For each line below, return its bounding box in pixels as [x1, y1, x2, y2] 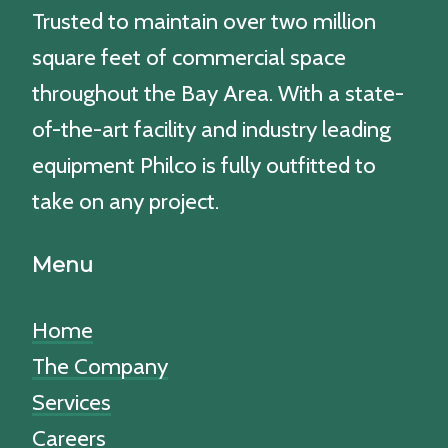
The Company [32, 352, 168, 381]
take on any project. [32, 187, 219, 216]
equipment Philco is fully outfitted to [32, 151, 376, 180]
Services [32, 388, 111, 417]
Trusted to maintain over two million [32, 7, 376, 36]
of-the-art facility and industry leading [32, 115, 391, 144]
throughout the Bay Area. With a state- [32, 79, 404, 108]
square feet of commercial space [32, 43, 346, 72]
